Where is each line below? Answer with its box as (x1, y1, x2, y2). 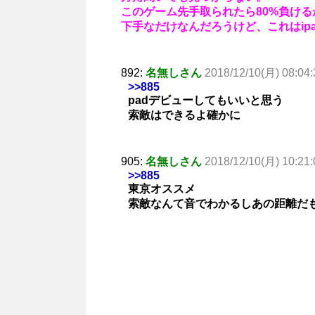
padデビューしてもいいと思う (128, 94, 283, 106)
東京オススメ (128, 182, 195, 195)
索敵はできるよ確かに (128, 108, 240, 121)
